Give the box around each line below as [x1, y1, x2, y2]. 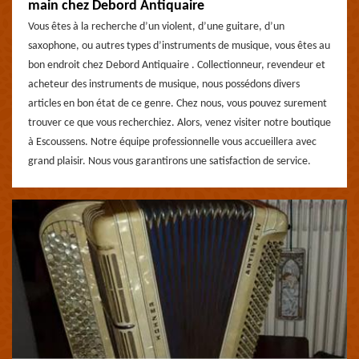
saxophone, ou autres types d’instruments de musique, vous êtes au [28, 40, 330, 52]
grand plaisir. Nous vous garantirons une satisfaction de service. [28, 155, 311, 167]
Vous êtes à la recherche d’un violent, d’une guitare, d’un [28, 21, 284, 33]
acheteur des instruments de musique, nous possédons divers [28, 79, 300, 91]
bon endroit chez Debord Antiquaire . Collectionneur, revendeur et [28, 59, 325, 71]
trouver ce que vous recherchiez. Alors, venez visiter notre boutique [28, 117, 331, 129]
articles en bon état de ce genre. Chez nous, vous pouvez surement [28, 98, 327, 110]
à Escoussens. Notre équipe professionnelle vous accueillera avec [28, 136, 317, 148]
